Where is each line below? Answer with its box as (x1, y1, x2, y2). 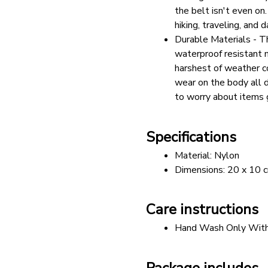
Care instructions (146, 200, 258, 220)
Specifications (146, 127, 236, 147)
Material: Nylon (175, 148, 239, 162)
